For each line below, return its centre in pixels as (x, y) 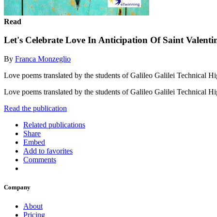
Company (17, 187)
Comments (40, 159)
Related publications (54, 124)
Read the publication (35, 108)
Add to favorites (48, 151)
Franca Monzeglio (43, 59)
